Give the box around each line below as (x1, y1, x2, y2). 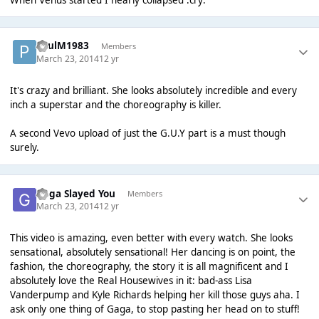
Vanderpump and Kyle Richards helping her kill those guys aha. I (9, 288, 300, 302)
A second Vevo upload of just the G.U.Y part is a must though (9, 127, 286, 140)
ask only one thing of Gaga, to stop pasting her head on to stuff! (9, 303, 300, 316)
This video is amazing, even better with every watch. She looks (9, 231, 293, 245)
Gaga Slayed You (36, 187, 116, 200)
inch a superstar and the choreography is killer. (9, 98, 221, 111)
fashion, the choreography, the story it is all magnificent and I (9, 260, 288, 273)
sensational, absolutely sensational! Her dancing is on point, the (9, 246, 296, 259)
